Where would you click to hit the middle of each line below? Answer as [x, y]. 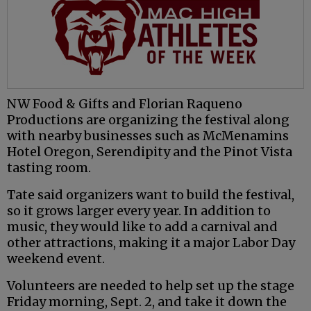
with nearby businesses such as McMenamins [148, 136]
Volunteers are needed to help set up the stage [151, 286]
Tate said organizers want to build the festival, [151, 195]
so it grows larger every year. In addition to [139, 211]
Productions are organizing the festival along [148, 120]
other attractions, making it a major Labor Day [151, 243]
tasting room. [49, 168]
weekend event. [56, 259]
